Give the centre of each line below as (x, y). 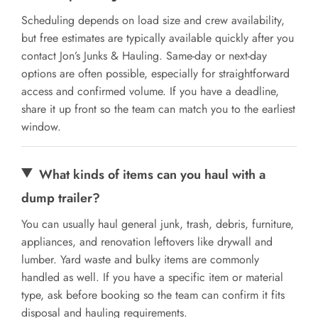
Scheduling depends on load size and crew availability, (153, 20)
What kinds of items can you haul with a (153, 174)
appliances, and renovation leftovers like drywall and (147, 241)
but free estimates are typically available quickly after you (158, 38)
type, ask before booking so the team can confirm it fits (153, 295)
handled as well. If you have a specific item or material (152, 277)
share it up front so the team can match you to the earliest (158, 109)
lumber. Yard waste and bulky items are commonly (140, 259)
